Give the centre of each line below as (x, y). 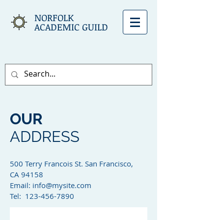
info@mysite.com (62, 185)
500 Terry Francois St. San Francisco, (71, 164)
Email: (21, 185)
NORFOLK (54, 18)
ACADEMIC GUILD (71, 27)
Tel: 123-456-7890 (42, 196)
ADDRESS (45, 137)
